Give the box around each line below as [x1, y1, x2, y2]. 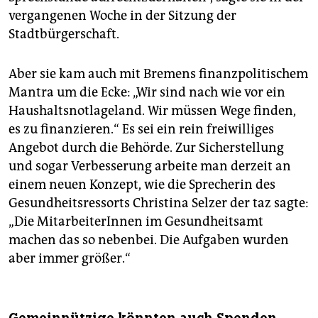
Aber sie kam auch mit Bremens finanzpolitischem [9, 65, 308, 82]
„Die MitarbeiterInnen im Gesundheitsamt [9, 213, 263, 229]
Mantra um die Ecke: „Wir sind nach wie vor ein [9, 84, 285, 100]
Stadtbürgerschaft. [9, 26, 119, 42]
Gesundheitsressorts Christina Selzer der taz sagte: [9, 194, 309, 211]
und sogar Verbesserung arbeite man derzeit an [9, 158, 291, 174]
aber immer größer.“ [9, 250, 131, 266]
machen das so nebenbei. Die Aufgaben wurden [9, 231, 289, 248]
